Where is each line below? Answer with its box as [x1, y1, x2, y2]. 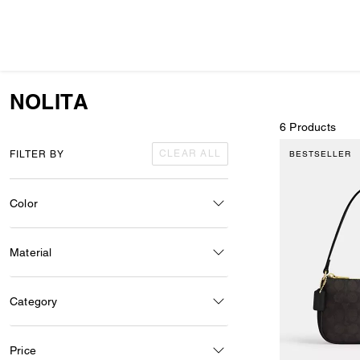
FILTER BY [10, 148, 64, 160]
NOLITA [10, 89, 89, 114]
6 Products [280, 121, 336, 133]
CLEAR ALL [158, 148, 221, 159]
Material [10, 245, 52, 259]
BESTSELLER [289, 149, 351, 159]
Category [10, 294, 58, 308]
